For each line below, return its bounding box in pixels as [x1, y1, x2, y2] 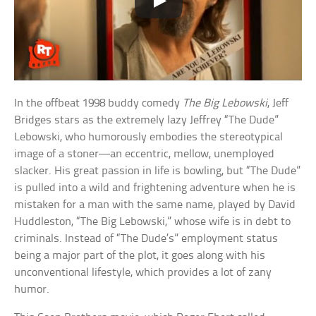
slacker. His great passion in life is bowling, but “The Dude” [14, 165, 301, 178]
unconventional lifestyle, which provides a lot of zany [14, 267, 272, 279]
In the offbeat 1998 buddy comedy [14, 97, 183, 110]
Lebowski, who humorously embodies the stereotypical [14, 131, 284, 144]
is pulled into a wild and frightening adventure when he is [14, 182, 296, 195]
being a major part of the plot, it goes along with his [14, 250, 266, 262]
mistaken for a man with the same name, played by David [14, 199, 296, 212]
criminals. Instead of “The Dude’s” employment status [14, 233, 279, 245]
